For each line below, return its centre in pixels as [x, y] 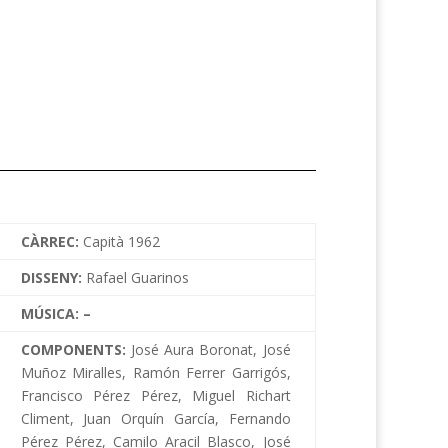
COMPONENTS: [75, 350]
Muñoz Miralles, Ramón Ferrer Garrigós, [155, 373]
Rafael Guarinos [137, 278]
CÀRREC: [51, 242]
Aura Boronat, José [224, 350]
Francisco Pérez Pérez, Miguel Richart [155, 396]
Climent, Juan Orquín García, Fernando [155, 419]
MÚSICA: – [55, 314]
